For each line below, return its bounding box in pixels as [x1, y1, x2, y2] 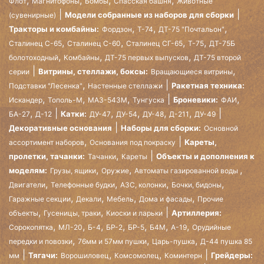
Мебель [107, 194, 134, 203]
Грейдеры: [211, 250, 253, 260]
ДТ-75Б [209, 38, 235, 48]
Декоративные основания [9, 123, 112, 133]
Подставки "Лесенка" [9, 81, 82, 90]
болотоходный [9, 52, 58, 62]
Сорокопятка [9, 222, 53, 232]
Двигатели [9, 180, 45, 189]
